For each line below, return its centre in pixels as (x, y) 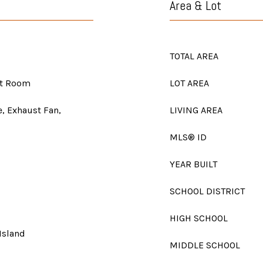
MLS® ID (188, 137)
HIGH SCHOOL (199, 218)
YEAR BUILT (193, 164)
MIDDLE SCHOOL (205, 245)
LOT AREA (189, 83)
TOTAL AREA (194, 56)
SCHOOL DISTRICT (207, 191)
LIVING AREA (196, 110)
